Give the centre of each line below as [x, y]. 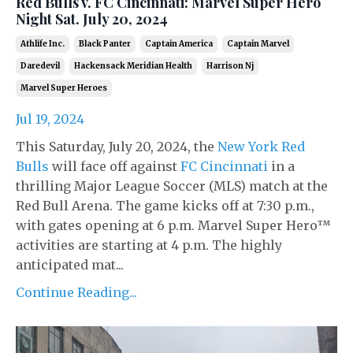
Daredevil [40, 65]
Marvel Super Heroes [64, 87]
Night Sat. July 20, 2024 [92, 19]
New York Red [261, 146]
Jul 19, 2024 [50, 119]
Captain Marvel [258, 43]
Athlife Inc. [43, 43]
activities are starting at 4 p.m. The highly [149, 245]
